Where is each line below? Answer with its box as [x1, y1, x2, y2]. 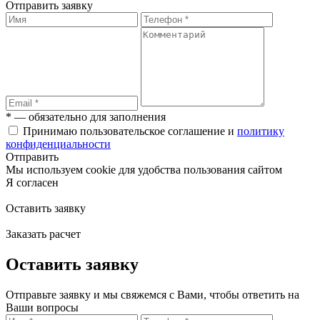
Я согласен [6, 176, 59, 189]
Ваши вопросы [6, 301, 79, 314]
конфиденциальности [6, 138, 111, 151]
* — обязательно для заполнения [6, 111, 166, 124]
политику [237, 125, 284, 138]
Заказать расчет [6, 228, 81, 241]
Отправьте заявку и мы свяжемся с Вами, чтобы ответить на [6, 288, 299, 301]
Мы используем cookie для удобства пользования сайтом [6, 164, 282, 176]
